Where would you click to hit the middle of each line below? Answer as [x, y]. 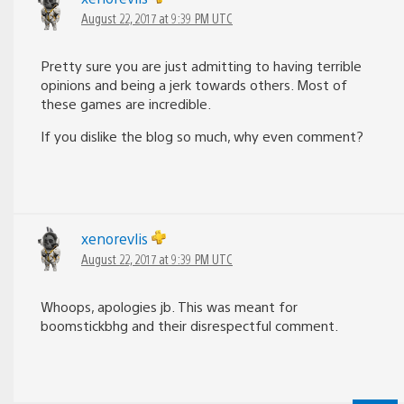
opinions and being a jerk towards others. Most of [194, 84]
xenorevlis [116, 238]
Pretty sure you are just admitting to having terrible [201, 65]
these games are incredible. [126, 103]
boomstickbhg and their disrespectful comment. [189, 325]
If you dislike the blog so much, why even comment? [202, 135]
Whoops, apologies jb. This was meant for [169, 306]
